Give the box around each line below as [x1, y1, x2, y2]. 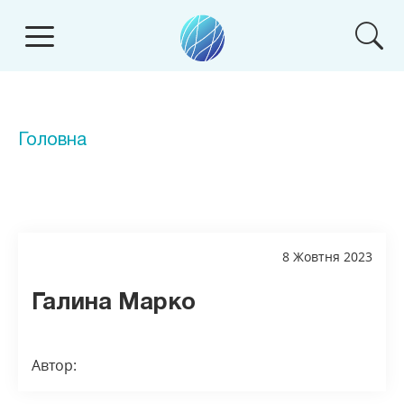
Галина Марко [32, 292, 196, 314]
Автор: [32, 355, 77, 375]
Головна [18, 133, 87, 149]
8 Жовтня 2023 [282, 248, 372, 265]
